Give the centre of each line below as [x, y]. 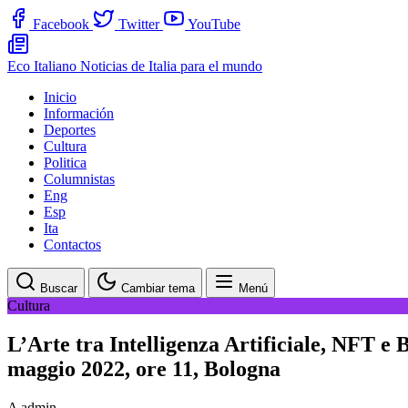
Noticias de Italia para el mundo [171, 66]
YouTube [214, 24]
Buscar [59, 288]
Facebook [61, 24]
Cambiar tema [158, 288]
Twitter [139, 24]
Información [79, 113]
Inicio [60, 97]
